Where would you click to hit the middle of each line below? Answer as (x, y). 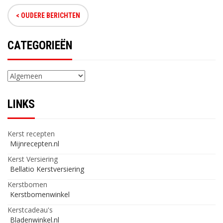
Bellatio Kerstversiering (47, 169)
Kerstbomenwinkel (40, 194)
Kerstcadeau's (30, 210)
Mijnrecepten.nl (35, 143)
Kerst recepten (31, 133)
